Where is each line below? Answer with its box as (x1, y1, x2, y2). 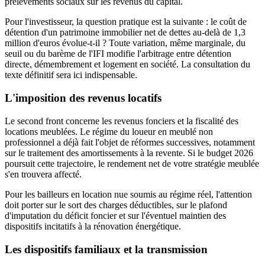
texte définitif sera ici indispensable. (5, 70, 137, 80)
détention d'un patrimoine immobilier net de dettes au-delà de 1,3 (5, 27, 245, 38)
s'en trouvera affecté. (5, 169, 82, 179)
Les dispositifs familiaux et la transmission (5, 243, 208, 256)
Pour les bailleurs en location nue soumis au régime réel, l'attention (5, 189, 252, 199)
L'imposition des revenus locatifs (5, 92, 161, 105)
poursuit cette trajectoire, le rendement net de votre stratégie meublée (5, 158, 259, 169)
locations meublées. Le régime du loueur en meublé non (5, 126, 213, 137)
